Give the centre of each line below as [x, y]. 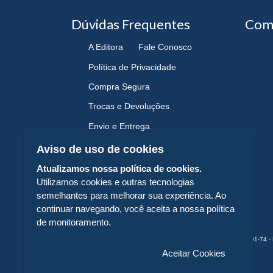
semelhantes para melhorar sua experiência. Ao [131, 195]
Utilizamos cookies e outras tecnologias [115, 182]
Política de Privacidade [132, 67]
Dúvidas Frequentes [131, 24]
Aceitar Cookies [194, 253]
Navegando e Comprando [138, 145]
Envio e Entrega [119, 126]
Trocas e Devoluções [129, 106]
